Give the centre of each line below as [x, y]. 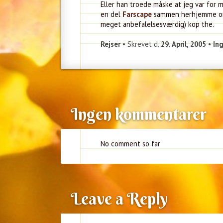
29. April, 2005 [183, 44]
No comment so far [130, 144]
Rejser [111, 44]
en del [111, 14]
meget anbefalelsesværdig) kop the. [157, 24]
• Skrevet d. [141, 44]
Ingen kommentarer [139, 114]
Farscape [137, 14]
